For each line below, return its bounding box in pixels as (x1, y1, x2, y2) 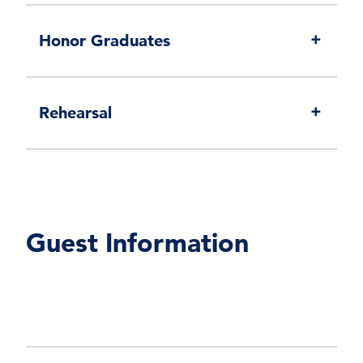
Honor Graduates (39, 31, 170, 51)
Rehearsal (39, 103, 112, 123)
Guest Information (26, 226, 249, 259)
